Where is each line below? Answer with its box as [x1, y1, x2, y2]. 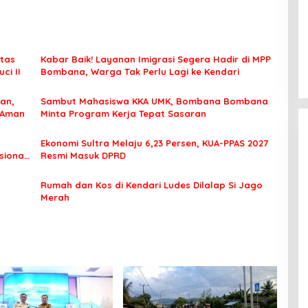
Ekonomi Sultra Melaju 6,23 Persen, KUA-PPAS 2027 [40, 137, 268, 148]
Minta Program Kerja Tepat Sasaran [40, 108, 206, 119]
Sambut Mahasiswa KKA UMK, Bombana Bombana [40, 96, 268, 107]
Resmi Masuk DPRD [40, 150, 126, 161]
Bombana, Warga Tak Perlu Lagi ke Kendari [40, 66, 239, 77]
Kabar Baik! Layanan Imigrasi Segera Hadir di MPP [40, 54, 271, 65]
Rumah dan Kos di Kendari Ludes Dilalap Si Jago [40, 179, 263, 190]
